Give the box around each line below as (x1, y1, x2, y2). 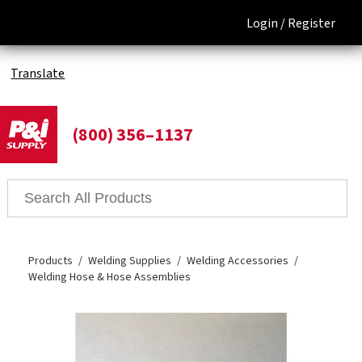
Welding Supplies (88, 253, 172, 270)
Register (287, 15, 335, 32)
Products (28, 253, 74, 270)
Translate (11, 65, 65, 82)
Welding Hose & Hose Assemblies (28, 269, 192, 286)
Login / (246, 15, 285, 32)
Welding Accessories (187, 253, 289, 270)
